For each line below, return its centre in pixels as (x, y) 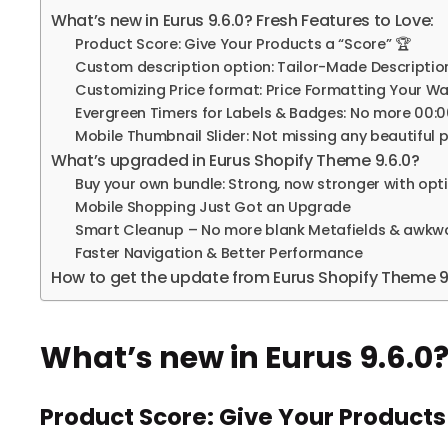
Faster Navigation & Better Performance (219, 252)
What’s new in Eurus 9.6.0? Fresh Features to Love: (242, 20)
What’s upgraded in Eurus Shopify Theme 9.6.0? (235, 160)
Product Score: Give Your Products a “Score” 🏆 (243, 43)
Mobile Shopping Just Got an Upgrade (213, 206)
